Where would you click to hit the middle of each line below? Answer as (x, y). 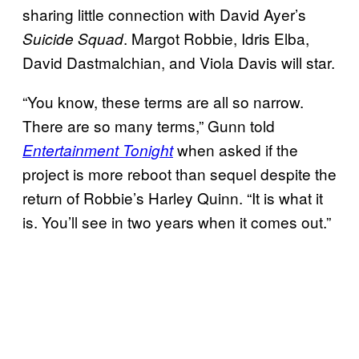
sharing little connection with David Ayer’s (164, 14)
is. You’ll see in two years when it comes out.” (177, 221)
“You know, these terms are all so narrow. (163, 101)
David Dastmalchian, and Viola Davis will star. (179, 62)
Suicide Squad (73, 38)
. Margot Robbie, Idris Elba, (216, 38)
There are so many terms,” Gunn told (149, 125)
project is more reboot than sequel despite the (179, 173)
